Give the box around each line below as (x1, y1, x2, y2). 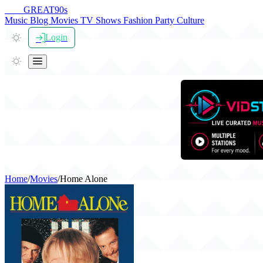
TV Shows (80, 15, 123, 25)
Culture (177, 15, 204, 25)
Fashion (123, 15, 155, 25)
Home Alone (60, 173, 107, 184)
